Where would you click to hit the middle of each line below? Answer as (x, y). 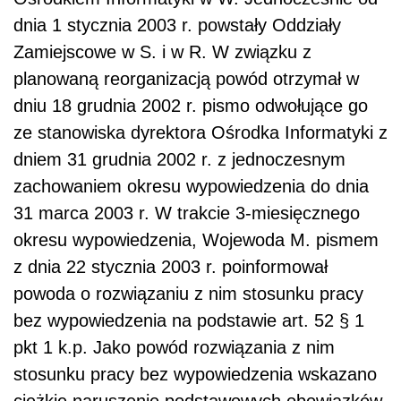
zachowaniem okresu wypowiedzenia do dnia (191, 187)
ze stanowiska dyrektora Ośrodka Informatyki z (200, 133)
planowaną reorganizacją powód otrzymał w (186, 79)
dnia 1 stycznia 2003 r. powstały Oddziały (177, 26)
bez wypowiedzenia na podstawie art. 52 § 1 (189, 321)
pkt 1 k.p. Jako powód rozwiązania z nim (174, 348)
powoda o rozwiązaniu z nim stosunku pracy (188, 294)
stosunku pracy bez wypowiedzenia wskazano (195, 375)
